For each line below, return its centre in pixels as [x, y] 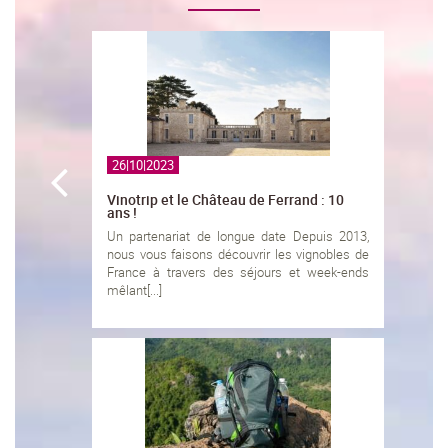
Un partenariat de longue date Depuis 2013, [238, 236]
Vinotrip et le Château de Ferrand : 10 [225, 200]
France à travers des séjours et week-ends [238, 272]
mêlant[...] [134, 290]
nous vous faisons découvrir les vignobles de [238, 254]
